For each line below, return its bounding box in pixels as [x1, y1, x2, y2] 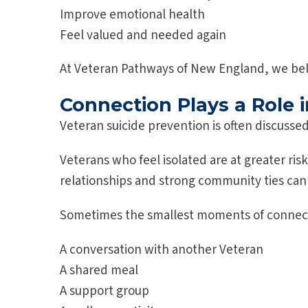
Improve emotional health [60, 5, 205, 25]
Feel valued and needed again [60, 26, 226, 45]
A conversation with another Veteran [60, 241, 263, 260]
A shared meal [60, 261, 138, 280]
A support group [60, 282, 149, 301]
